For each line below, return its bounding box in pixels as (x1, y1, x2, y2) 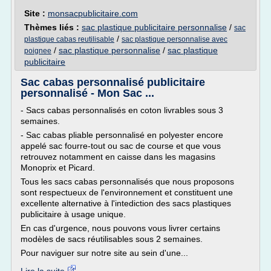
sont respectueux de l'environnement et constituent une (21, 188, 233, 197)
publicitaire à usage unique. (21, 209, 126, 219)
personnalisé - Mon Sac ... (21, 87, 154, 99)
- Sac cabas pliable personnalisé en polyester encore (21, 130, 223, 140)
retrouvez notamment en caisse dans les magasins (21, 152, 215, 162)
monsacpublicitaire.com (48, 8, 138, 18)
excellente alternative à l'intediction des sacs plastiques (21, 198, 231, 208)
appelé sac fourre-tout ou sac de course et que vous (21, 141, 221, 151)
